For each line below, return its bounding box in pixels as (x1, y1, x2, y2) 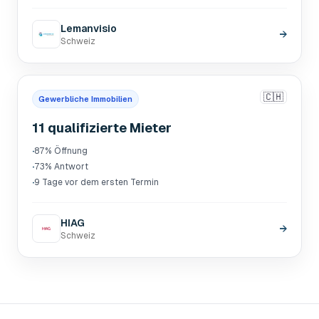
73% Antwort (34, 162, 88, 172)
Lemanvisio (61, 23, 117, 34)
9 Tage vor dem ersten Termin (34, 177, 159, 187)
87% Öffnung (34, 146, 88, 156)
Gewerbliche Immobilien (38, 95, 132, 103)
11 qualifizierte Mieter (32, 120, 172, 135)
